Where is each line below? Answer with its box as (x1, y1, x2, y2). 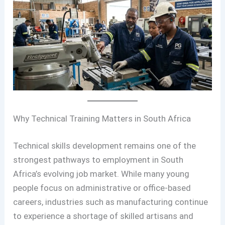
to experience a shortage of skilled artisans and (13, 210, 194, 221)
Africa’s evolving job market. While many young (13, 168, 190, 179)
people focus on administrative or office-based (13, 182, 191, 193)
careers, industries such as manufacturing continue (13, 196, 208, 207)
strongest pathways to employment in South (13, 154, 184, 165)
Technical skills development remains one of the (13, 140, 196, 151)
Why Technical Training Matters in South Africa (13, 114, 191, 124)
